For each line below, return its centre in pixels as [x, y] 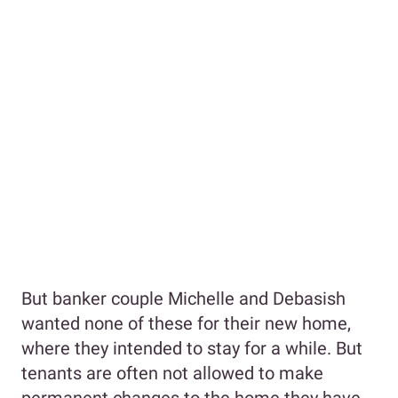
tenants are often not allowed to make [172, 373]
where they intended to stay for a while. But [192, 348]
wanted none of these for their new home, [186, 323]
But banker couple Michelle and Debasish [183, 298]
